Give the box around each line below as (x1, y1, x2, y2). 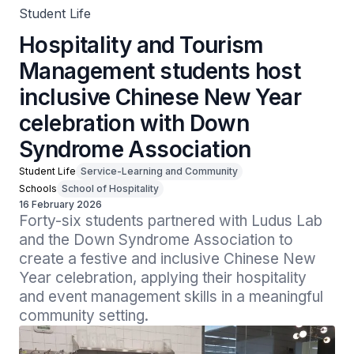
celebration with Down (19, 110, 250, 137)
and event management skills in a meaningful (19, 288, 323, 306)
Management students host (19, 58, 301, 85)
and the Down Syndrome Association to (19, 231, 293, 249)
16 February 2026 (19, 198, 102, 210)
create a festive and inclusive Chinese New (19, 250, 316, 268)
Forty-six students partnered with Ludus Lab (19, 212, 322, 230)
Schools (19, 183, 57, 194)
